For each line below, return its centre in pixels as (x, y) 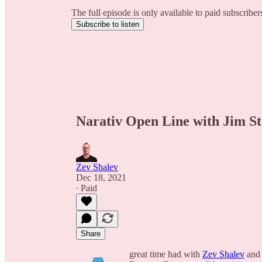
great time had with (166, 254)
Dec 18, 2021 (101, 177)
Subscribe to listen (108, 25)
